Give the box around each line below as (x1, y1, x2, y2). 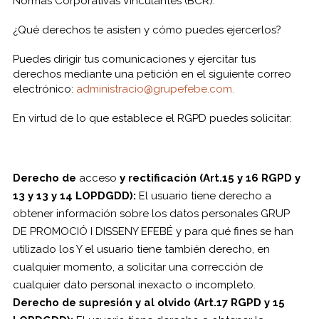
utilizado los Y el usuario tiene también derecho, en (12, 243, 270, 256)
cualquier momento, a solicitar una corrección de (12, 261, 263, 273)
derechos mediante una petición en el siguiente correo (12, 68, 291, 80)
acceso (78, 172, 120, 184)
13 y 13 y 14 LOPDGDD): (12, 189, 139, 202)
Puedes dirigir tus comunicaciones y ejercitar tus (12, 53, 256, 66)
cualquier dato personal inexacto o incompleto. (12, 278, 256, 291)
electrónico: (12, 83, 76, 95)
